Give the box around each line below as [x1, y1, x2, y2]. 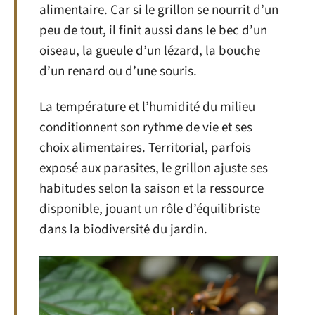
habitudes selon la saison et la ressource [39, 179, 264, 198]
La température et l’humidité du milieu [39, 98, 255, 117]
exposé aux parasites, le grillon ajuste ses [39, 159, 268, 178]
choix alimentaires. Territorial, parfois [39, 139, 251, 157]
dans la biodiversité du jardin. [39, 220, 207, 239]
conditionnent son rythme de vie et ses [39, 118, 252, 137]
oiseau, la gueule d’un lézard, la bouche [39, 41, 260, 60]
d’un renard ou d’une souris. [39, 61, 197, 81]
